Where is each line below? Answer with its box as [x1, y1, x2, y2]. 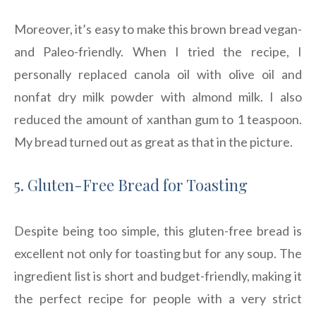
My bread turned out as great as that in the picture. [14, 134, 293, 150]
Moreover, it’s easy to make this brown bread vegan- [14, 21, 302, 37]
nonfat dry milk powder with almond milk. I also [14, 89, 302, 105]
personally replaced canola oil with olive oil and [14, 66, 302, 83]
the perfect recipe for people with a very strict [14, 291, 302, 307]
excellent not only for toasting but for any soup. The [14, 245, 302, 262]
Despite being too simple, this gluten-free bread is [14, 223, 302, 239]
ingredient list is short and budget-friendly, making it [14, 268, 302, 284]
